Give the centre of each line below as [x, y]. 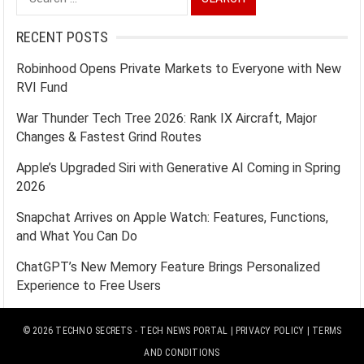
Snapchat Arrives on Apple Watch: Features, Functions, [173, 218]
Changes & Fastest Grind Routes [109, 137]
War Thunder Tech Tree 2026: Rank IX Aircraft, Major [167, 119]
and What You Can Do [77, 236]
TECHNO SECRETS [94, 331]
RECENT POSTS [63, 37]
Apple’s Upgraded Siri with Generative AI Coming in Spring [179, 168]
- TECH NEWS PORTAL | [184, 331]
